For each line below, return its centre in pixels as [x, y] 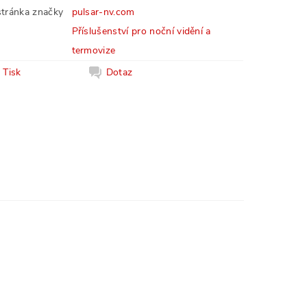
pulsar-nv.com [103, 12]
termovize [94, 50]
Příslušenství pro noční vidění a [141, 31]
